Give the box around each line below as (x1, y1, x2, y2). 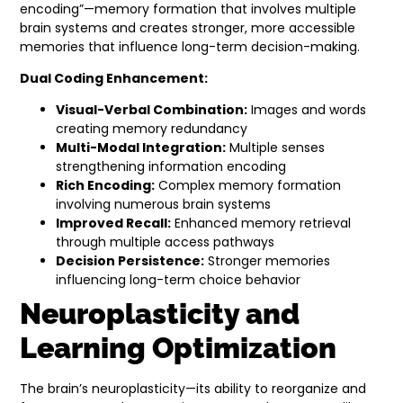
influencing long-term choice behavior (56, 271, 301, 290)
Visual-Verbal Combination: (56, 101, 248, 120)
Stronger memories (204, 252, 331, 271)
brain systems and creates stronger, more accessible (20, 18, 356, 37)
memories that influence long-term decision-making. (20, 37, 361, 56)
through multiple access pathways (56, 233, 275, 252)
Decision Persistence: (56, 252, 205, 271)
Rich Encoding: (56, 176, 156, 195)
